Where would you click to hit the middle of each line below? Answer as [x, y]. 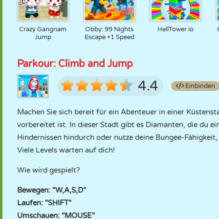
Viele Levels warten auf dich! [66, 150]
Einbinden [199, 86]
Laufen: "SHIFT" [44, 203]
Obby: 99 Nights [109, 29]
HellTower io [176, 29]
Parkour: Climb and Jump [75, 64]
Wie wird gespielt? [48, 170]
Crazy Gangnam [43, 29]
